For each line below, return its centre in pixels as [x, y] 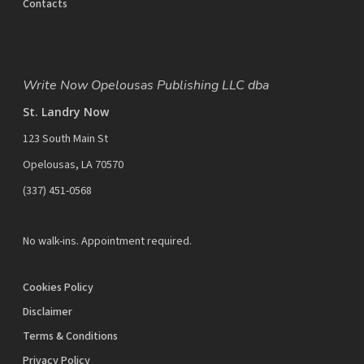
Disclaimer [48, 312]
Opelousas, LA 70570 [73, 165]
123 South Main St [65, 139]
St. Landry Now [66, 112]
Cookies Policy [58, 288]
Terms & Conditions [70, 337]
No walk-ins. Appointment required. [107, 242]
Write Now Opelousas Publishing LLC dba [146, 86]
